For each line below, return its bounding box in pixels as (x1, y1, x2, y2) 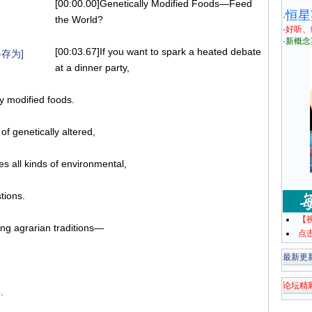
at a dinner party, (55, 62, 130, 73)
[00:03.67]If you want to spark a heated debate (55, 46, 261, 57)
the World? (55, 14, 103, 25)
